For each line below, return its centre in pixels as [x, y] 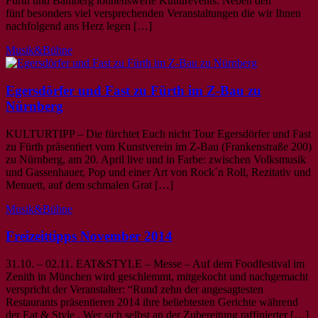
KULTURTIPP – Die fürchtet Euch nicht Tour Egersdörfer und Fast [158, 133]
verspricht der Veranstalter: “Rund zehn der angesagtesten [135, 290]
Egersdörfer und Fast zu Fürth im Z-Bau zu [133, 90]
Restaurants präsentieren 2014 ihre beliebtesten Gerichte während [152, 302]
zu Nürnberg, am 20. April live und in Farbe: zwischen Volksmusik [156, 159]
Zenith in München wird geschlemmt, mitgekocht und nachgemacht [157, 277]
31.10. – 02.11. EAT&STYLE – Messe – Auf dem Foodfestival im [155, 264]
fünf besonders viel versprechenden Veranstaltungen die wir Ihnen [153, 13]
